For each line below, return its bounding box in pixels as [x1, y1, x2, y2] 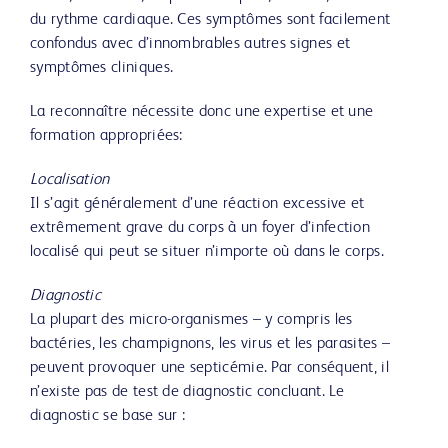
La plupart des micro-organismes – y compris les [30, 312, 353, 328]
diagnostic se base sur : [30, 408, 186, 424]
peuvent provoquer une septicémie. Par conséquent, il [30, 360, 389, 376]
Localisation [30, 172, 110, 188]
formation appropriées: [30, 128, 183, 144]
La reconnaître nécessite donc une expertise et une [30, 104, 374, 120]
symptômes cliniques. [30, 60, 174, 76]
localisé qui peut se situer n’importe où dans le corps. [30, 244, 384, 260]
